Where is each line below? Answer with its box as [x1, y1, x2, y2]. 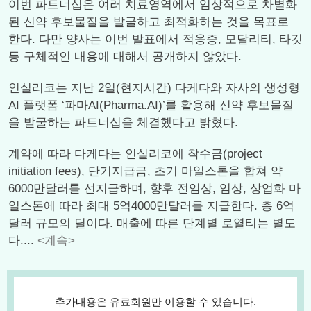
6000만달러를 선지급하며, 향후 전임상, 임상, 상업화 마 [8, 182, 301, 195]
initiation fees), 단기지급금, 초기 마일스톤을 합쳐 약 [8, 165, 283, 178]
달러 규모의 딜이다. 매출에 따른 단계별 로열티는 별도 [8, 217, 296, 230]
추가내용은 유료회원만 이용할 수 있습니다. [55, 296, 256, 308]
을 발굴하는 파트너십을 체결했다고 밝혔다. [8, 116, 238, 129]
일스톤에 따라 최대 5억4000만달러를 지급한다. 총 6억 [8, 199, 294, 212]
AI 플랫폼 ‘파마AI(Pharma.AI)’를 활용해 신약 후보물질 [8, 99, 294, 112]
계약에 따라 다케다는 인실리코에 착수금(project [8, 147, 262, 160]
